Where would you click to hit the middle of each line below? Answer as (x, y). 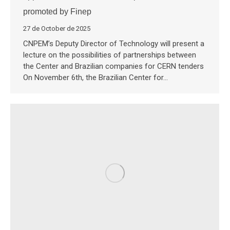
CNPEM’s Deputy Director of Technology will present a (114, 44)
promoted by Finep (57, 12)
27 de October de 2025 (57, 29)
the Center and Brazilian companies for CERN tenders (113, 66)
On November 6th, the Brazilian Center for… (95, 78)
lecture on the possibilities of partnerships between (110, 55)
